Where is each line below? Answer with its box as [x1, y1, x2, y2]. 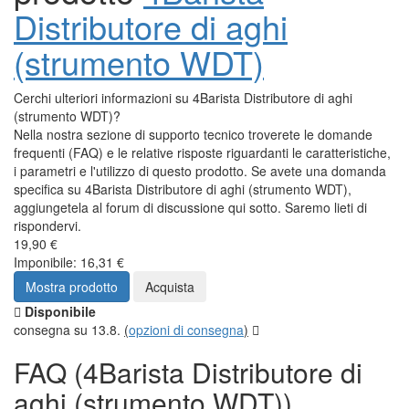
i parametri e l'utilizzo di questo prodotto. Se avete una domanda [14, 161, 386, 180]
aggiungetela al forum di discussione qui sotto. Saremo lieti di [14, 197, 367, 216]
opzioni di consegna [129, 320, 244, 339]
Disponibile [21, 301, 96, 320]
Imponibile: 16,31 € [14, 252, 124, 271]
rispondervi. [14, 215, 81, 235]
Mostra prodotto [26, 277, 118, 296]
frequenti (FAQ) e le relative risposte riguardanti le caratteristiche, [14, 142, 391, 162]
